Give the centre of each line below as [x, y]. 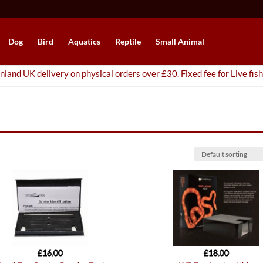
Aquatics [84, 41]
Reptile [128, 41]
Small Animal [180, 41]
